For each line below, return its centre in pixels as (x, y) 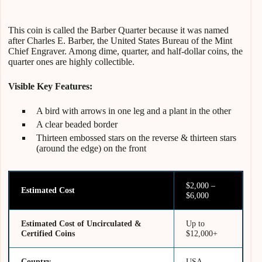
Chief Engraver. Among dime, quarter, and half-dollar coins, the (125, 51)
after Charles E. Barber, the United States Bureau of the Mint (120, 40)
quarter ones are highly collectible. (71, 61)
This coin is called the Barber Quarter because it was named (118, 30)
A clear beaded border (77, 124)
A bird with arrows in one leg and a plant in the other (134, 111)
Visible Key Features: (51, 86)
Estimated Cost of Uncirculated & (82, 223)
